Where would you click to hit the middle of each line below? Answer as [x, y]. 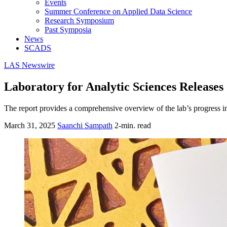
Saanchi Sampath [85, 125]
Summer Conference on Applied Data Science [118, 11]
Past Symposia [68, 29]
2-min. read [133, 125]
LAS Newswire [29, 65]
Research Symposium [79, 20]
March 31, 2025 [30, 125]
